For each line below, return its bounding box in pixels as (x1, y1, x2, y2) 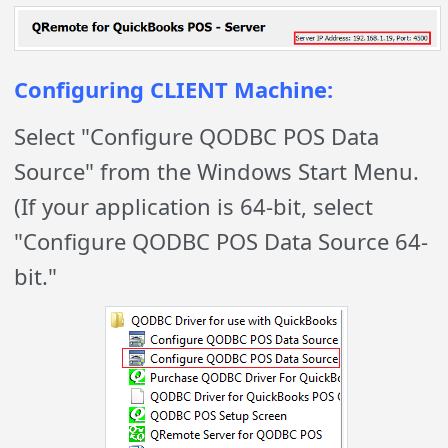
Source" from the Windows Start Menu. (14, 156, 420, 187)
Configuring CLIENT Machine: (14, 74, 334, 105)
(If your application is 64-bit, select (14, 191, 374, 222)
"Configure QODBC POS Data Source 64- (14, 226, 429, 257)
